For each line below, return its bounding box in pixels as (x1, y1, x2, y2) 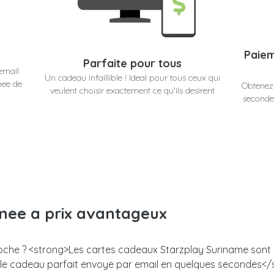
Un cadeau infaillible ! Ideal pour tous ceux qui (44, 72, 220, 83)
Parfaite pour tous (83, 56, 182, 70)
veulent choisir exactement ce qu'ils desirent (50, 84, 215, 96)
